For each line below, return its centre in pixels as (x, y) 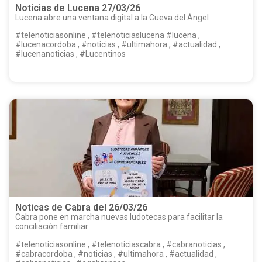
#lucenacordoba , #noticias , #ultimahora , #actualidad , (118, 44)
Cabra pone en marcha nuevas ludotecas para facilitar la (119, 217)
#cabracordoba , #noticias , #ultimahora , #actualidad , (65, 254)
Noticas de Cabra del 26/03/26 (81, 208)
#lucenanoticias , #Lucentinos (70, 54)
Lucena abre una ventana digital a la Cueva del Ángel (112, 17)
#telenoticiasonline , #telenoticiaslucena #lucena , (91, 35)
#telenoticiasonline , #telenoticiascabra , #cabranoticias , (51, 244)
